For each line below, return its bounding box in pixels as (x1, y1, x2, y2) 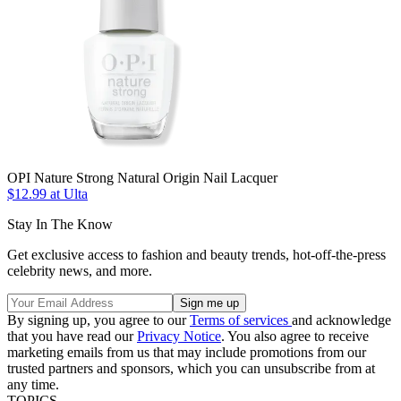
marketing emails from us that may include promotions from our (7, 344, 366, 360)
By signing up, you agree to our (7, 311, 190, 328)
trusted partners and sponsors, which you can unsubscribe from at (7, 360, 375, 376)
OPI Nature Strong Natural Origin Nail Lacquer (7, 169, 277, 185)
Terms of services (190, 311, 292, 328)
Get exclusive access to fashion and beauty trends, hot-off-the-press (7, 246, 386, 262)
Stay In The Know (7, 216, 113, 232)
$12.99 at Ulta (7, 185, 88, 201)
